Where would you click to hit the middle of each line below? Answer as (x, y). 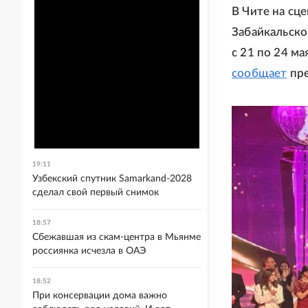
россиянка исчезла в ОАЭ (89, 251)
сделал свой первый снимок (96, 192)
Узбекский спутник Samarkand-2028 (112, 179)
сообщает (260, 73)
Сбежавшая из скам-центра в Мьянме (117, 237)
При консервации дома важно (100, 296)
